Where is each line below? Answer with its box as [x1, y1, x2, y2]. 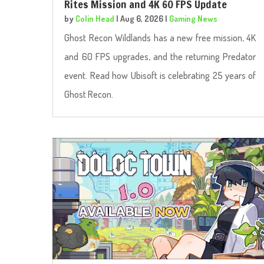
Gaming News [169, 14, 218, 24]
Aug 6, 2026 [120, 14, 164, 24]
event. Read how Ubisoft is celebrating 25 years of [64, 70, 256, 82]
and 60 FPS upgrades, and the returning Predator [64, 51, 256, 63]
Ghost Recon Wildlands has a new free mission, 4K [64, 32, 256, 44]
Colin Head [75, 14, 115, 24]
